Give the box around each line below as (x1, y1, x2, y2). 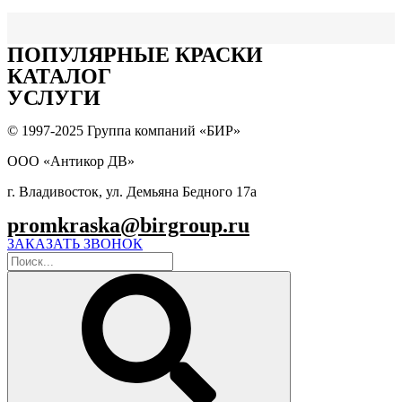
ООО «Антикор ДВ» (7, 153, 135, 169)
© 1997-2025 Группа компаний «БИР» (7, 123, 240, 138)
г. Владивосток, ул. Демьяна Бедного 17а (7, 184, 257, 199)
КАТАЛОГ (7, 65, 111, 88)
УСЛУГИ (7, 86, 100, 109)
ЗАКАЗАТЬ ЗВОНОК (7, 236, 143, 251)
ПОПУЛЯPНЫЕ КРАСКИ (7, 43, 263, 66)
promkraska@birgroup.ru (7, 214, 249, 237)
